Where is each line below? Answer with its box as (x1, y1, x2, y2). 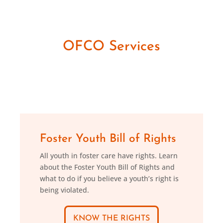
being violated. (40, 185, 89, 195)
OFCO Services (62, 40, 160, 54)
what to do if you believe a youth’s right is (40, 174, 179, 183)
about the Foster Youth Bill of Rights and (40, 162, 175, 172)
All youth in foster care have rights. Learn (40, 151, 178, 160)
